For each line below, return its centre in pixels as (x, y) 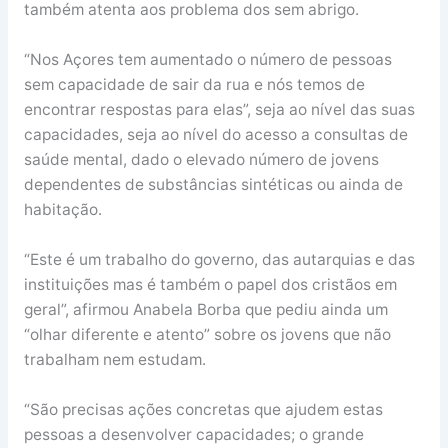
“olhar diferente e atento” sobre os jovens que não (207, 334)
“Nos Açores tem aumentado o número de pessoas (207, 59)
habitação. (62, 209)
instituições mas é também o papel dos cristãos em (210, 284)
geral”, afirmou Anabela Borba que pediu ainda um (205, 309)
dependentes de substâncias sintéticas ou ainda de (213, 184)
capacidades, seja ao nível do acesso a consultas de (215, 134)
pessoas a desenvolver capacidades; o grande (193, 434)
